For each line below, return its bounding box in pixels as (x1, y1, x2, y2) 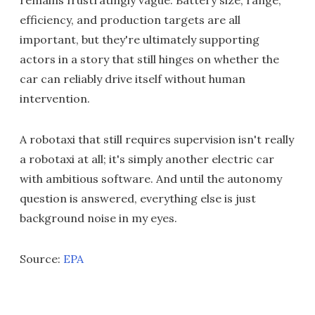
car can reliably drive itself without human (20, 71, 245, 86)
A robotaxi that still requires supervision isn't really (20, 131, 294, 146)
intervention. (20, 91, 90, 105)
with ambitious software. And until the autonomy (20, 171, 282, 186)
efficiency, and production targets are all (20, 12, 240, 27)
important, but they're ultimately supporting (20, 32, 259, 46)
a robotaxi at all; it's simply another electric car (20, 151, 274, 166)
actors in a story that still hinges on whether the (20, 51, 279, 66)
